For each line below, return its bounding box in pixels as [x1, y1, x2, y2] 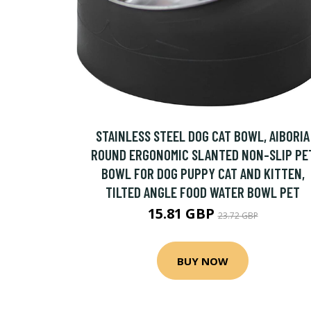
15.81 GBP [147, 204, 218, 223]
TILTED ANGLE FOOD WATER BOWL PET [106, 183, 300, 201]
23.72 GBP [217, 210, 258, 221]
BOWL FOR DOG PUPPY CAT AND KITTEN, [101, 165, 305, 182]
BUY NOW [177, 253, 228, 268]
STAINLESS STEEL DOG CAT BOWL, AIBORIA [96, 127, 310, 144]
